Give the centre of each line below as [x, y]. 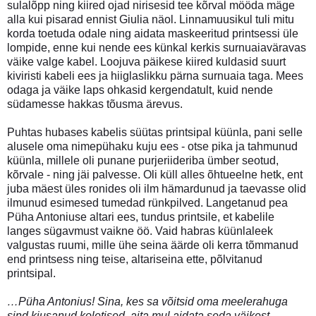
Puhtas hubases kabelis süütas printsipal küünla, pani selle [155, 132]
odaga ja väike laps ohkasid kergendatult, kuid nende [140, 90]
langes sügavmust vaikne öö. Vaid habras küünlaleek [140, 231]
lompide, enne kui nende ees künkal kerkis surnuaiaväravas [157, 47]
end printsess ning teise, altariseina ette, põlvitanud [135, 259]
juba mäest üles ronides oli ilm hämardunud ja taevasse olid [157, 188]
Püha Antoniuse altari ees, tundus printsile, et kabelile [141, 217]
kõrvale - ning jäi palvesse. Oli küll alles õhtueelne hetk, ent [155, 174]
